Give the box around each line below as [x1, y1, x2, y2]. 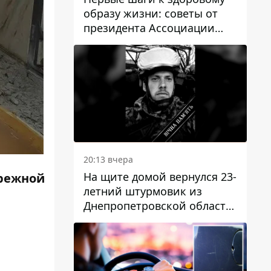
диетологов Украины [83, 34, 196, 50]
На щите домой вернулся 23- [83, 169, 237, 184]
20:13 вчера [83, 153, 133, 165]
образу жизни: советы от [83, 5, 218, 21]
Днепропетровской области [83, 198, 233, 213]
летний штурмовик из [83, 183, 202, 198]
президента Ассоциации [83, 20, 215, 35]
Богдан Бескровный [83, 212, 189, 227]
